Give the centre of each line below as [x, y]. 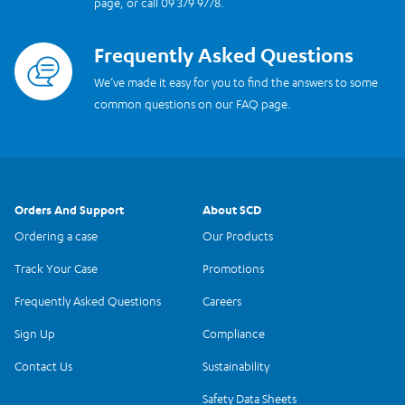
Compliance [234, 334]
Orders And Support [69, 209]
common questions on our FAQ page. [193, 104]
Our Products [238, 236]
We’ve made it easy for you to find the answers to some [236, 82]
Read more [47, 53]
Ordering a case [56, 236]
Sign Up [35, 334]
